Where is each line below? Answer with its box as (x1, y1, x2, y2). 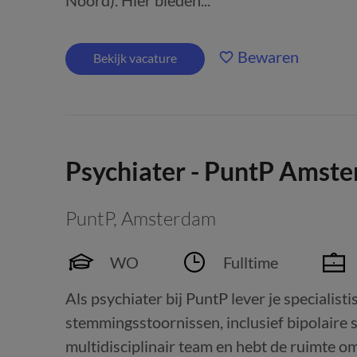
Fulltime (223, 253, 278, 272)
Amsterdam (121, 206, 216, 230)
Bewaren (237, 47, 299, 66)
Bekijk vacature (93, 50, 177, 65)
